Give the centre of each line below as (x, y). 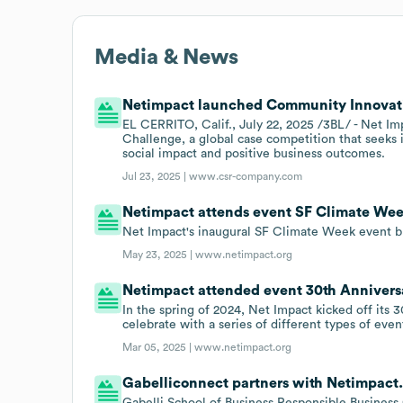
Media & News (166, 57)
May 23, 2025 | (159, 254)
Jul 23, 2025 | (156, 176)
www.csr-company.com (246, 176)
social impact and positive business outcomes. (254, 153)
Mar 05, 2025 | (159, 347)
